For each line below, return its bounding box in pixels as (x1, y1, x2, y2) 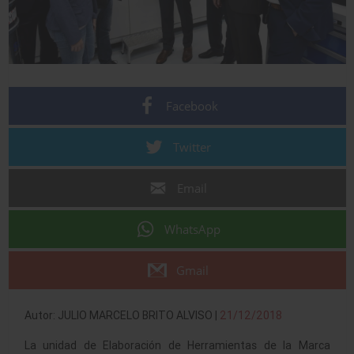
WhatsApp (164, 220, 220, 237)
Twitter (173, 138, 211, 155)
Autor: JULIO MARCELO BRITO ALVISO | (24, 308, 220, 323)
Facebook (166, 97, 218, 114)
